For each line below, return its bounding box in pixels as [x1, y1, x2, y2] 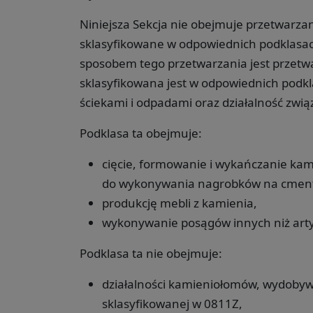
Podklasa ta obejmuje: [80, 124, 202, 141]
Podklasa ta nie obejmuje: [80, 245, 222, 261]
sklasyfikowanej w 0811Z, [102, 295, 242, 312]
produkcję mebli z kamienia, [102, 194, 257, 211]
